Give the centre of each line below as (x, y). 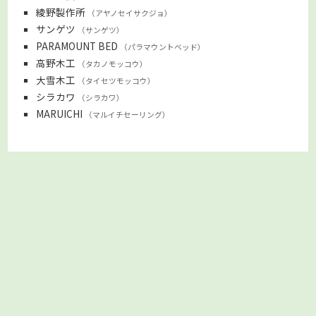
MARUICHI (61, 113)
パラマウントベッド (163, 46)
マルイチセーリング (128, 114)
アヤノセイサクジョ (130, 12)
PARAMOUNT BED (78, 45)
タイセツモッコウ (117, 80)
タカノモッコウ (113, 63)
